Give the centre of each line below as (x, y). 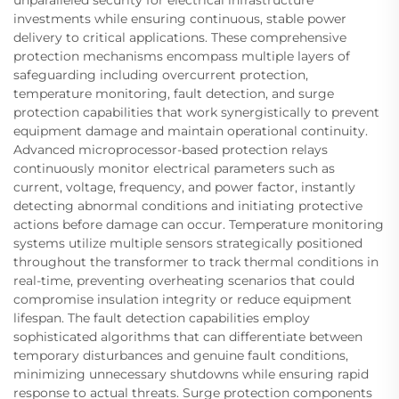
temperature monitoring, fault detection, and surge (174, 94)
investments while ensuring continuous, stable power (180, 19)
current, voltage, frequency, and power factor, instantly (184, 187)
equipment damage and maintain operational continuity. (191, 131)
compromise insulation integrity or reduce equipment (183, 299)
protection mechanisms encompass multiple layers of (182, 56)
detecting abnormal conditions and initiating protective (188, 206)
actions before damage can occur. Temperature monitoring (199, 224)
